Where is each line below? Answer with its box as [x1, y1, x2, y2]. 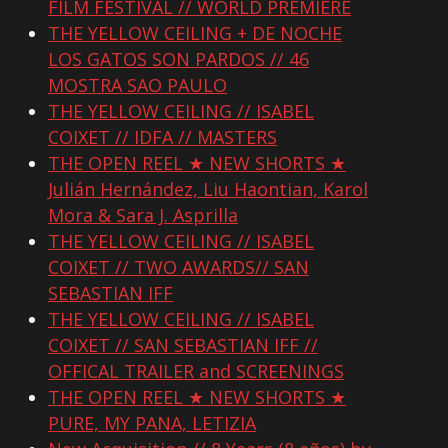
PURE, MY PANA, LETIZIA [48, 411, 256, 436]
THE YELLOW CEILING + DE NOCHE [48, 21, 342, 46]
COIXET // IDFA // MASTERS [48, 125, 277, 150]
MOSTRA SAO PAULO [48, 73, 227, 98]
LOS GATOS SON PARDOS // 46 [48, 47, 309, 72]
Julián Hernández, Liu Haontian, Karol [48, 177, 368, 202]
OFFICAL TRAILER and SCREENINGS [48, 359, 344, 384]
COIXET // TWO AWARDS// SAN [48, 255, 309, 280]
